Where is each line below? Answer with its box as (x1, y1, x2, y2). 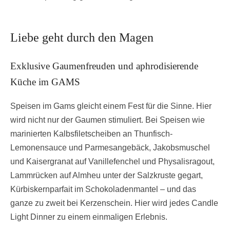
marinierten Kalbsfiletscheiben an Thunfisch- (10, 129, 172, 139)
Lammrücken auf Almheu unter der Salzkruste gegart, (10, 171, 203, 180)
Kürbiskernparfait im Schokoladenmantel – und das (10, 185, 196, 194)
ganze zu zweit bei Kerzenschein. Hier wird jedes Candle (10, 199, 218, 208)
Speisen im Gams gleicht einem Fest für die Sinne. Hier (10, 102, 212, 111)
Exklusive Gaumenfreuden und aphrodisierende (10, 60, 198, 71)
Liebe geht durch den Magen (10, 30, 154, 44)
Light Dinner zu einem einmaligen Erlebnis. (10, 213, 167, 222)
